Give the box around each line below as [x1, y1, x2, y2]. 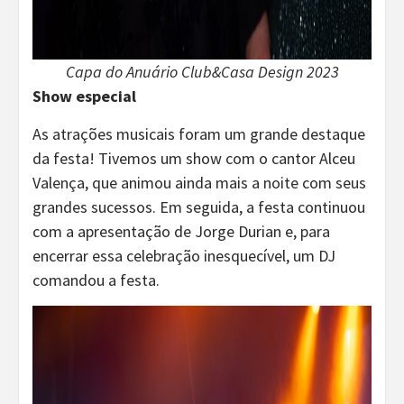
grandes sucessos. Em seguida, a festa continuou [32, 196, 365, 217]
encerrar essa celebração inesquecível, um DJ [32, 244, 335, 266]
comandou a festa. [32, 269, 160, 290]
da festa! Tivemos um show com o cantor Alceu [32, 147, 355, 169]
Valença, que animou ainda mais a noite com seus [32, 171, 366, 193]
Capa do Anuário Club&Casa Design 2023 [65, 60, 339, 82]
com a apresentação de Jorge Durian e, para [32, 220, 330, 242]
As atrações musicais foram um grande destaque [32, 123, 365, 144]
